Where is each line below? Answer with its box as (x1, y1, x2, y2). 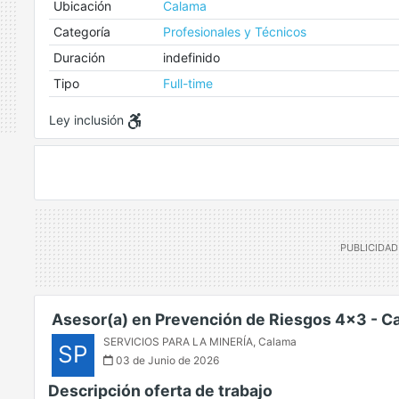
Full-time (162, 76, 213, 91)
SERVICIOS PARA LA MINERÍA (103, 335, 253, 349)
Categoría (53, 24, 110, 39)
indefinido (162, 50, 220, 65)
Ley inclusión (49, 112, 127, 127)
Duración (53, 50, 105, 65)
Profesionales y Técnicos (162, 24, 306, 39)
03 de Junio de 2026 (113, 354, 219, 368)
